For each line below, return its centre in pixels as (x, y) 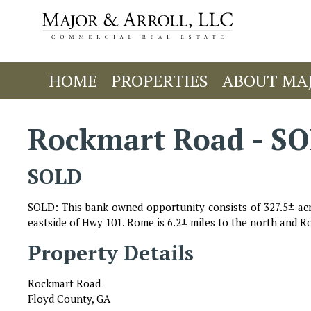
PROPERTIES (160, 81)
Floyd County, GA (69, 299)
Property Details (111, 253)
